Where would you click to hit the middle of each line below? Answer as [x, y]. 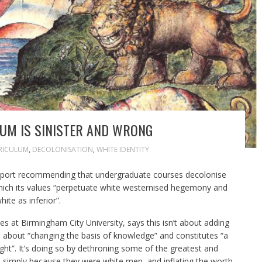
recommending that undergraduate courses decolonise [121, 175]
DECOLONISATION [62, 150]
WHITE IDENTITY [123, 150]
